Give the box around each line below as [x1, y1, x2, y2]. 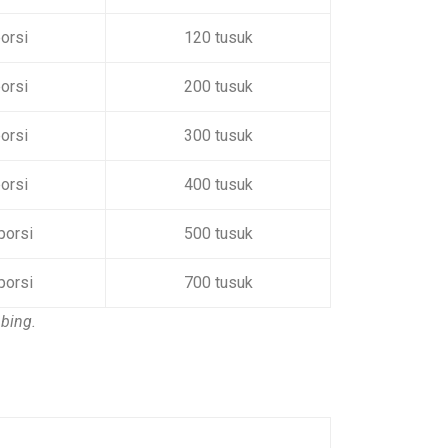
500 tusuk [183, 223, 253, 243]
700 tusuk [183, 272, 253, 292]
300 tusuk [183, 125, 253, 145]
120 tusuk [183, 27, 253, 47]
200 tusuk [183, 76, 253, 96]
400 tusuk [183, 174, 253, 194]
